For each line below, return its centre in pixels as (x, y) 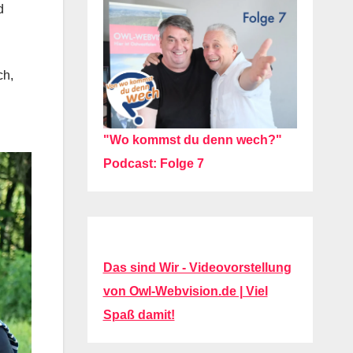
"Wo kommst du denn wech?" (192, 140)
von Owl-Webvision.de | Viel (185, 292)
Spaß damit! (139, 315)
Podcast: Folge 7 (153, 164)
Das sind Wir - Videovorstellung (197, 268)
